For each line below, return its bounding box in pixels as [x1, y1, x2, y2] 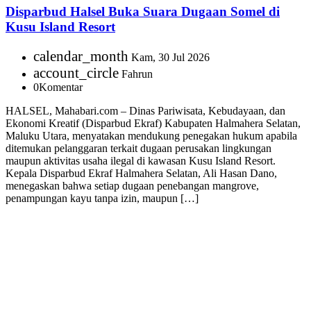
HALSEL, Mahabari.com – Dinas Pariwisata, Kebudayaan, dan [6, 105, 285, 117]
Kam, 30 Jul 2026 [128, 51, 210, 64]
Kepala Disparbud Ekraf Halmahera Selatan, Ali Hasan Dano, [6, 167, 277, 180]
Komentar [39, 81, 83, 94]
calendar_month [33, 48, 128, 65]
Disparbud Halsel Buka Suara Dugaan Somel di [6, 4, 280, 19]
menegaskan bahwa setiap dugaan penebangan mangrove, [6, 180, 259, 192]
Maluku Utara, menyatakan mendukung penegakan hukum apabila [6, 130, 297, 142]
